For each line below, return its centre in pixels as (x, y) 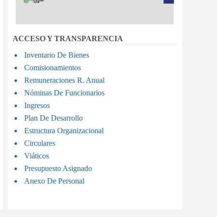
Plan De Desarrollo (54, 118)
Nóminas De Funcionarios (64, 93)
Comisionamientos (53, 68)
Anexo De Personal (54, 181)
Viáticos (37, 156)
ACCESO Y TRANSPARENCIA (68, 39)
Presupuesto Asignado (58, 168)
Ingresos (37, 105)
